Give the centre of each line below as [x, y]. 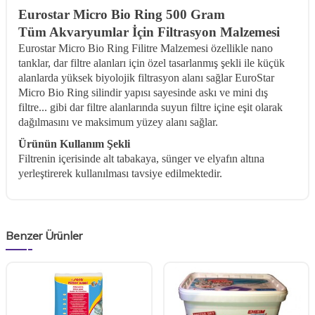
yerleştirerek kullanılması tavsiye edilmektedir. [120, 173]
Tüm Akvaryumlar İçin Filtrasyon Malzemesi [149, 32]
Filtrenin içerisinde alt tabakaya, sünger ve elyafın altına [141, 158]
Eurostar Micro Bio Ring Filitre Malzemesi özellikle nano [146, 48]
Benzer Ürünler [44, 235]
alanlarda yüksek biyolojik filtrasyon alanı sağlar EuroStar [146, 77]
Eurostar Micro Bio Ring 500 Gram [122, 14]
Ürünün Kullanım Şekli [74, 143]
